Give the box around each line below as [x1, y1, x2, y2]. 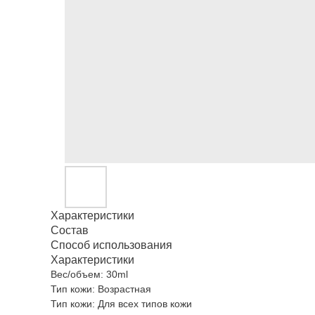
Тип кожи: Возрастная [51, 283, 151, 295]
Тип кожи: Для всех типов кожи [51, 298, 192, 309]
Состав [51, 224, 89, 236]
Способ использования [51, 239, 172, 251]
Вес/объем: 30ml [51, 269, 128, 280]
